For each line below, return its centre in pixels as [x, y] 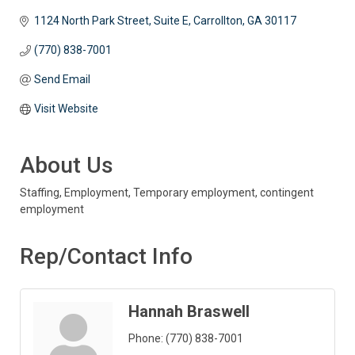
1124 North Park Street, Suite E [111, 21]
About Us [67, 166]
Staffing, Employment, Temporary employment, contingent [167, 193]
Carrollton [218, 21]
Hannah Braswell [189, 312]
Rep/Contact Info [106, 257]
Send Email [62, 80]
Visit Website [66, 109]
